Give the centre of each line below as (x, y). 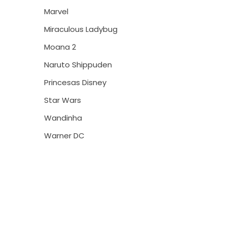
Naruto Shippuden (78, 65)
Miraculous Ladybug (81, 29)
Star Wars (63, 100)
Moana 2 (60, 47)
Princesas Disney (75, 82)
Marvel (56, 11)
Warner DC (64, 136)
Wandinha (63, 118)
